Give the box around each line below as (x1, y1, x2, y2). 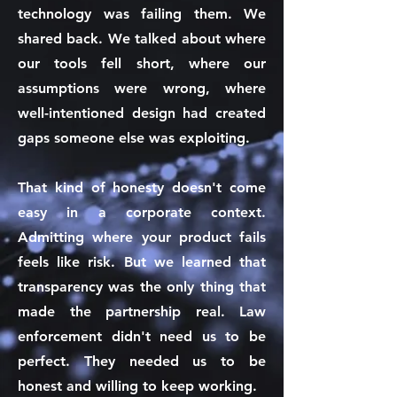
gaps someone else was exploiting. (18, 129, 250, 146)
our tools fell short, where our (18, 55, 266, 72)
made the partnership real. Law (18, 303, 266, 320)
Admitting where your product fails (18, 229, 266, 245)
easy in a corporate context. (18, 204, 266, 221)
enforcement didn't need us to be (18, 328, 266, 345)
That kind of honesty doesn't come (18, 179, 266, 196)
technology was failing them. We (18, 5, 266, 22)
